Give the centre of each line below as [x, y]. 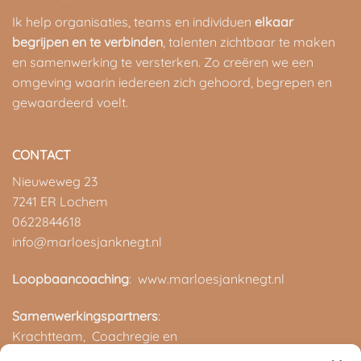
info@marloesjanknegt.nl [87, 241]
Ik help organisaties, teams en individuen [133, 21]
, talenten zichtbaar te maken [249, 41]
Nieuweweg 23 [54, 181]
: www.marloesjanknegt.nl [206, 278]
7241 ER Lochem [60, 201]
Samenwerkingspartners [85, 315]
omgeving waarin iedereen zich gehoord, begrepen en [172, 82]
